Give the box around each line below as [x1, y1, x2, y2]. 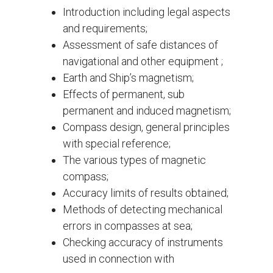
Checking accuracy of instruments [63, 236, 223, 249]
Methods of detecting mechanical [63, 203, 222, 216]
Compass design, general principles [63, 121, 230, 134]
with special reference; [63, 137, 171, 151]
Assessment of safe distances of [63, 38, 218, 52]
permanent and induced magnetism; [63, 104, 231, 118]
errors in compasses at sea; [63, 219, 193, 233]
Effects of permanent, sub [63, 88, 185, 101]
